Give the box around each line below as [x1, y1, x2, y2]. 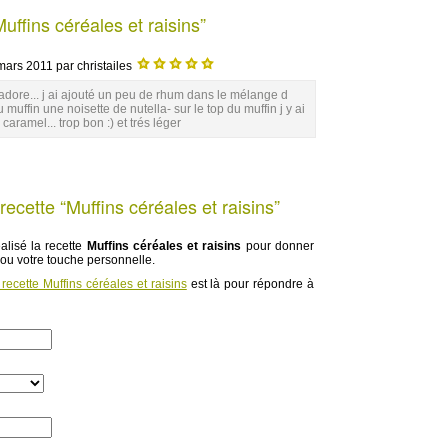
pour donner [241, 239, 315, 253]
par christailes [53, 59, 135, 73]
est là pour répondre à [186, 277, 315, 291]
